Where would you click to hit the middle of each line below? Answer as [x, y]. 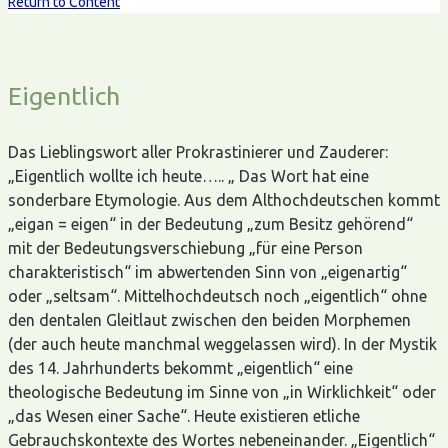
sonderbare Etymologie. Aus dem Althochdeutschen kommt [224, 199]
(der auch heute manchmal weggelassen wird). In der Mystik [222, 343]
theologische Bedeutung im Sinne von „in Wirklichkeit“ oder [222, 391]
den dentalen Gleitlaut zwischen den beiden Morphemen [209, 319]
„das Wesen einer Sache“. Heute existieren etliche [184, 415]
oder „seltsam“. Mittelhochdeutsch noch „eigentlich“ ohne [217, 295]
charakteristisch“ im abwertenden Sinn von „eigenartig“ [207, 271]
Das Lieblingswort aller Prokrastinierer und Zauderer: [198, 151]
